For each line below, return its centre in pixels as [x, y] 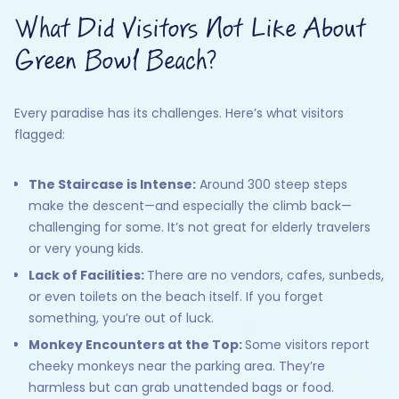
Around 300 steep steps [272, 185]
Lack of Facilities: [88, 276]
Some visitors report [307, 345]
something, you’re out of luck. [121, 318]
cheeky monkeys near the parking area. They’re [177, 366]
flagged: [40, 135]
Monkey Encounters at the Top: [137, 345]
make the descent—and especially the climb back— [190, 206]
